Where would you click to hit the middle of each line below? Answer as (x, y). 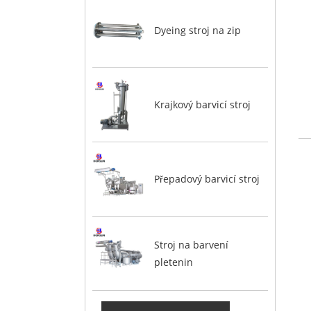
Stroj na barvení (191, 244)
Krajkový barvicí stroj (202, 105)
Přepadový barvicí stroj (207, 179)
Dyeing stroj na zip (197, 31)
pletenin (173, 262)
